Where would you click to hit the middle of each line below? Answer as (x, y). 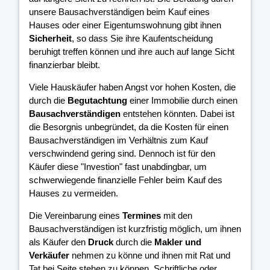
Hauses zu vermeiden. (74, 193)
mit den (177, 216)
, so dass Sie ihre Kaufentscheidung (142, 39)
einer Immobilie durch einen (182, 101)
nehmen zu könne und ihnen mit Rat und (150, 256)
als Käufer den (58, 242)
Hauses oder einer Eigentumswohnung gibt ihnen (125, 25)
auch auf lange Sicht (195, 52)
